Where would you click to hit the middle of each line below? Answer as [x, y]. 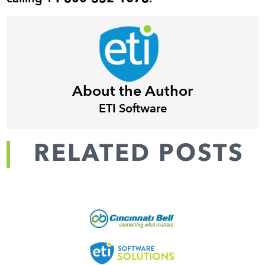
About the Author [132, 92]
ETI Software [132, 109]
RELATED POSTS [139, 154]
